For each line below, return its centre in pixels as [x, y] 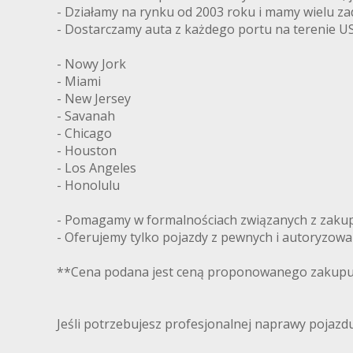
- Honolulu [88, 185]
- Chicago [84, 133]
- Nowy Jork [91, 63]
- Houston [87, 150]
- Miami [79, 81]
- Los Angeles [97, 167]
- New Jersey [94, 98]
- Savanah [86, 115]
